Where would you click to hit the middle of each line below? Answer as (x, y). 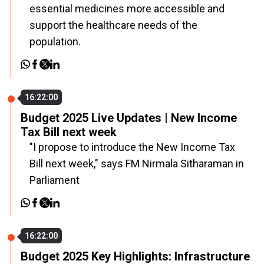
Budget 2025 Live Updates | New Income (129, 118)
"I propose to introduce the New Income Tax (132, 147)
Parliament (55, 180)
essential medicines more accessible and (127, 9)
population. (55, 42)
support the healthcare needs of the (113, 25)
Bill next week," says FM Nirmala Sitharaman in (137, 164)
